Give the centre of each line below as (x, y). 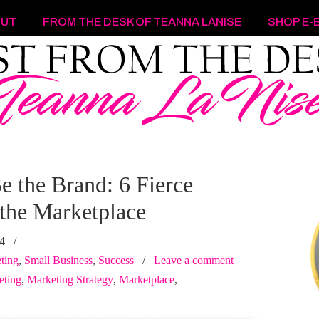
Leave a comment (194, 260)
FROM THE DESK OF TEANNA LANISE (142, 22)
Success (116, 260)
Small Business (58, 260)
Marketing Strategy (70, 279)
